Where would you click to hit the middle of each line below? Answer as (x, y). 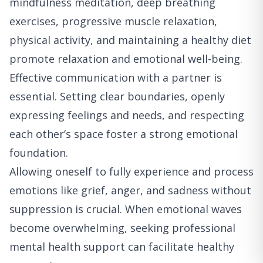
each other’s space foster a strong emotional (124, 134)
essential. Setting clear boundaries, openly (117, 96)
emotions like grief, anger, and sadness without (130, 190)
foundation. (39, 152)
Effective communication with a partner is (116, 77)
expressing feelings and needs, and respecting (127, 115)
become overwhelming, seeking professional (122, 227)
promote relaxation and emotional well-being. (126, 58)
